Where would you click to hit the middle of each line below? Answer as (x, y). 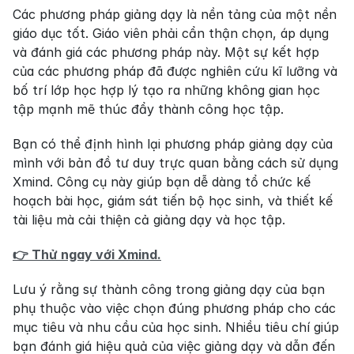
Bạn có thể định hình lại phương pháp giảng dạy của (173, 144)
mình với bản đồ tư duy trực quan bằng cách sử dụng (175, 163)
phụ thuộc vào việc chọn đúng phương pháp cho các (174, 309)
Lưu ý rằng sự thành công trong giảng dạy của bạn (169, 290)
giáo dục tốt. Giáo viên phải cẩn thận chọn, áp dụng (171, 34)
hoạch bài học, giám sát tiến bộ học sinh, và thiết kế (173, 201)
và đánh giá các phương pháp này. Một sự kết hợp (166, 53)
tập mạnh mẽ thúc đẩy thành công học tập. (148, 109)
